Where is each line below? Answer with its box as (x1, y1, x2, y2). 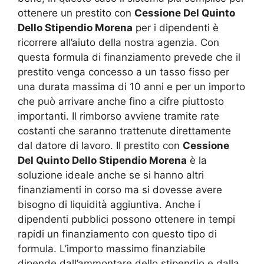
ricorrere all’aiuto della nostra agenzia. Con (18, 36, 219, 48)
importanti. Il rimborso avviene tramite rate (18, 110, 219, 122)
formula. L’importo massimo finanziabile (18, 242, 206, 255)
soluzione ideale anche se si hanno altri (18, 169, 204, 181)
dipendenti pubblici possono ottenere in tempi (18, 213, 235, 225)
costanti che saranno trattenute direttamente (18, 124, 231, 137)
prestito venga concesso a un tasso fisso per (18, 65, 229, 78)
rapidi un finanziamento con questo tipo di (18, 227, 217, 240)
